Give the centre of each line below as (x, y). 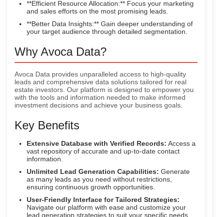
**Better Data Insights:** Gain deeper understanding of (110, 24)
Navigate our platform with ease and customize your (106, 208)
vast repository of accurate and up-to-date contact (103, 151)
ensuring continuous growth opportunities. (91, 187)
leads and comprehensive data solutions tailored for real (101, 82)
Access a (181, 144)
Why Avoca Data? (61, 52)
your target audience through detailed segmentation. (107, 32)
